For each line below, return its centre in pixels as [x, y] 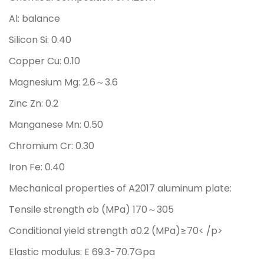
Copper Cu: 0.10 [44, 61]
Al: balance [34, 18]
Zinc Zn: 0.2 [34, 103]
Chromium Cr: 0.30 [52, 146]
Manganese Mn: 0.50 [56, 124]
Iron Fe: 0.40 [37, 167]
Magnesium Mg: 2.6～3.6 [63, 82]
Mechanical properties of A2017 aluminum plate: [120, 188]
